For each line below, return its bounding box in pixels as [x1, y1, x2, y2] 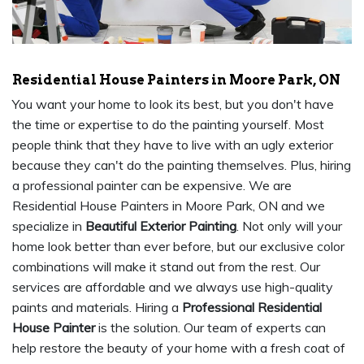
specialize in [12, 218, 85, 235]
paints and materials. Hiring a [12, 299, 182, 316]
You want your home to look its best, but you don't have [12, 96, 334, 113]
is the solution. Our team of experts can [95, 319, 326, 336]
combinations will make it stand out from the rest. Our [12, 258, 320, 275]
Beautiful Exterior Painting [85, 218, 236, 235]
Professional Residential [182, 299, 322, 316]
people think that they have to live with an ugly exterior [12, 136, 333, 154]
